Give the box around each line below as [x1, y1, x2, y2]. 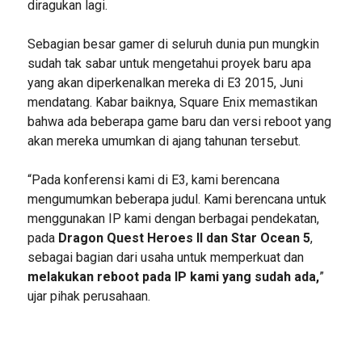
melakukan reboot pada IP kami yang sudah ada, [27, 268, 319, 284]
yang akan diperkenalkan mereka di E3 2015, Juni [27, 74, 303, 90]
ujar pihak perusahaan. [27, 288, 150, 304]
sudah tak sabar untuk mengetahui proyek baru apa [27, 55, 311, 71]
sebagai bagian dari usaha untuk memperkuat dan [27, 249, 304, 265]
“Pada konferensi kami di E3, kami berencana [27, 171, 280, 187]
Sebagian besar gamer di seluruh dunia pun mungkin [27, 36, 319, 52]
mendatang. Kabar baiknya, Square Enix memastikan [27, 94, 318, 110]
